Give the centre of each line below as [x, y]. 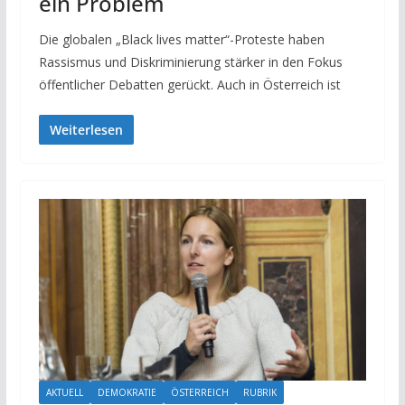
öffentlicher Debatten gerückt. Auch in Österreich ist [189, 84]
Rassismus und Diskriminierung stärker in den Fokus [190, 61]
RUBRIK [259, 393]
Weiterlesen [86, 129]
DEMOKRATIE [127, 393]
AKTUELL [64, 393]
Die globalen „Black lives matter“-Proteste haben [181, 39]
